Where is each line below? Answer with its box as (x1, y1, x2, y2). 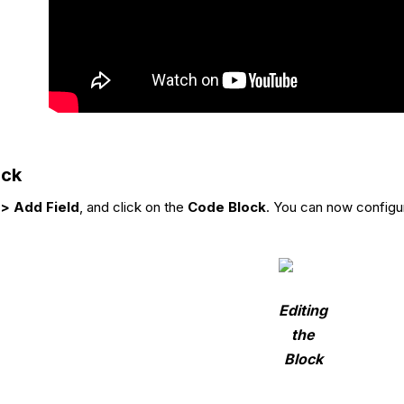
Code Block (188, 198, 266, 216)
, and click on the (79, 198, 188, 216)
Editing (279, 301, 327, 320)
